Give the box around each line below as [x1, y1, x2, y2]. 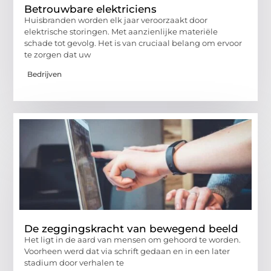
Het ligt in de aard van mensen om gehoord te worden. [24, 235, 241, 245]
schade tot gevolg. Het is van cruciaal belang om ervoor [24, 38, 243, 48]
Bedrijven [27, 70, 62, 79]
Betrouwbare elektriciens [24, 2, 157, 15]
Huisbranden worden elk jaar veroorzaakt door [24, 15, 208, 25]
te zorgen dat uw [24, 49, 91, 59]
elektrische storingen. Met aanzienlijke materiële [24, 26, 218, 36]
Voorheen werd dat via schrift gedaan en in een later [24, 246, 230, 256]
